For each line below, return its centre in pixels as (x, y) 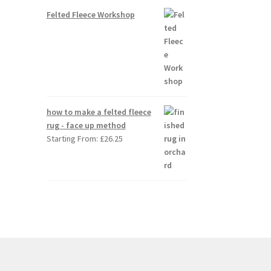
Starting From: (73, 139)
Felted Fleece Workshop (90, 15)
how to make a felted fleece (99, 112)
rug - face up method (86, 126)
